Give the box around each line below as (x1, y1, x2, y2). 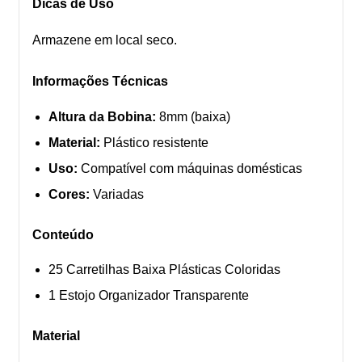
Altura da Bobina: (48, 109, 156, 124)
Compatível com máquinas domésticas (78, 161, 302, 175)
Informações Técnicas (32, 74, 168, 89)
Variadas (90, 187, 144, 201)
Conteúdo (32, 227, 94, 242)
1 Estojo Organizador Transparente (48, 288, 249, 302)
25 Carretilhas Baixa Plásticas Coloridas (48, 262, 280, 276)
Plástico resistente (100, 135, 208, 149)
